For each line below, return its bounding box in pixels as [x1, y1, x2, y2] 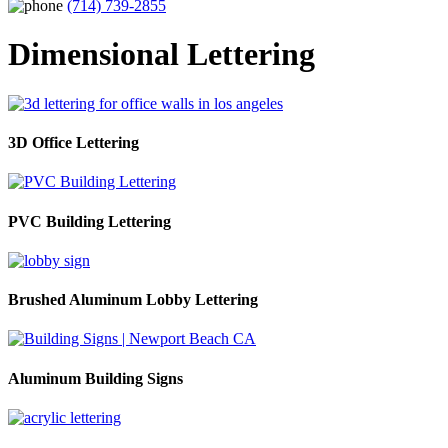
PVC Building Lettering [8, 212, 171, 230]
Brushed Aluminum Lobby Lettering [8, 291, 258, 309]
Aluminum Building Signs [8, 369, 183, 387]
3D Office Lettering [8, 134, 139, 152]
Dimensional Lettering [8, 36, 315, 73]
